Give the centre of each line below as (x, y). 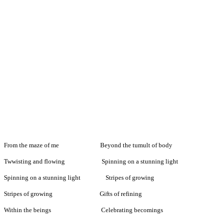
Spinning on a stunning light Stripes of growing (79, 178)
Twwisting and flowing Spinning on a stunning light (91, 162)
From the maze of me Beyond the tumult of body (88, 145)
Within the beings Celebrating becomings (83, 210)
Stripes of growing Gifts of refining (73, 194)
